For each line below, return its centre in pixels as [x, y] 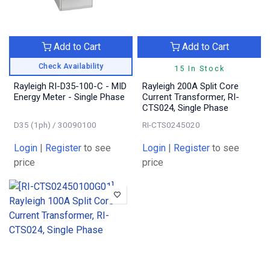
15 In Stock [199, 68]
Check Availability [71, 66]
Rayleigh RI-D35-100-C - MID [70, 86]
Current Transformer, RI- [191, 97]
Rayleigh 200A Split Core [190, 86]
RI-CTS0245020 [171, 124]
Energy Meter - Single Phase [69, 97]
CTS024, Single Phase [185, 108]
